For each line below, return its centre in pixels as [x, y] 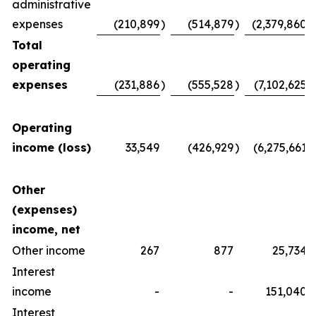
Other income [49, 250]
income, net [46, 229]
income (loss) [51, 147]
